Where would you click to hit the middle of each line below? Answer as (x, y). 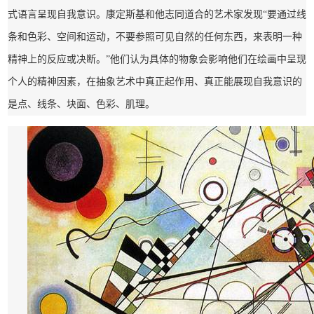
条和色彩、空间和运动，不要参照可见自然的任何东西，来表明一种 (155, 36)
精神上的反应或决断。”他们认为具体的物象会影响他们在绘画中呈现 (157, 59)
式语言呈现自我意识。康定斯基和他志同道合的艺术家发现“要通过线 (157, 14)
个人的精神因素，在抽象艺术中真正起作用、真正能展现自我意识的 (155, 81)
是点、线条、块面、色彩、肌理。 (81, 104)
